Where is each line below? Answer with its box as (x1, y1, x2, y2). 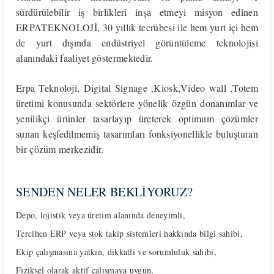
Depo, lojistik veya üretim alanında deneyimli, (16, 209, 186, 221)
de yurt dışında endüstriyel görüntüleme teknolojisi (16, 36, 258, 49)
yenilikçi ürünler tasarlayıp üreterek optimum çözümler (16, 112, 258, 125)
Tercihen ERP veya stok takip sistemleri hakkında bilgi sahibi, (16, 228, 243, 239)
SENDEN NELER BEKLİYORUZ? (16, 183, 193, 200)
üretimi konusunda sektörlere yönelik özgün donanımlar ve (16, 97, 258, 109)
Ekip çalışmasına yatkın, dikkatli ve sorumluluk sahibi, (16, 246, 217, 257)
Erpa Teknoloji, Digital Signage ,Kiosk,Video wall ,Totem (16, 81, 258, 94)
